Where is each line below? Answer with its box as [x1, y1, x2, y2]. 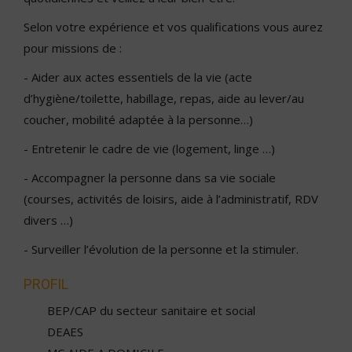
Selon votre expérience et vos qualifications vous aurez [24, 19, 323, 35]
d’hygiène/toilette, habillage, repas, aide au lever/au [24, 90, 304, 106]
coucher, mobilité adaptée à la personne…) [24, 112, 253, 127]
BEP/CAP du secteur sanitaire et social [47, 302, 255, 318]
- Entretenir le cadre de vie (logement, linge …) [24, 141, 275, 156]
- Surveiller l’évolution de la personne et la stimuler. [24, 241, 299, 257]
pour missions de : [24, 40, 122, 56]
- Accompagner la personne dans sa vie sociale [24, 170, 276, 185]
